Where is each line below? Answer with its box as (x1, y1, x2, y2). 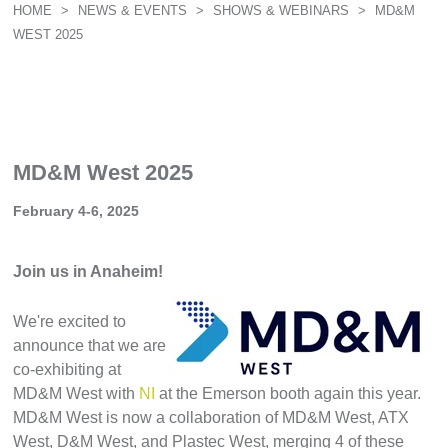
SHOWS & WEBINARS (213, 3, 354, 18)
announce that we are (13, 337, 167, 354)
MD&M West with (13, 385, 140, 402)
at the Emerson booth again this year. (155, 385, 422, 402)
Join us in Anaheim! (13, 263, 164, 280)
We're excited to (13, 313, 127, 330)
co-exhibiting (13, 361, 109, 378)
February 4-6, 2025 (13, 203, 140, 219)
